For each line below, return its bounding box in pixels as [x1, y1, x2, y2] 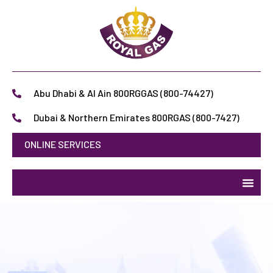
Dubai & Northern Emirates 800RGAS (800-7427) [33, 112, 239, 124]
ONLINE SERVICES [24, 138, 101, 151]
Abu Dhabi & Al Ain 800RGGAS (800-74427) [33, 87, 213, 99]
